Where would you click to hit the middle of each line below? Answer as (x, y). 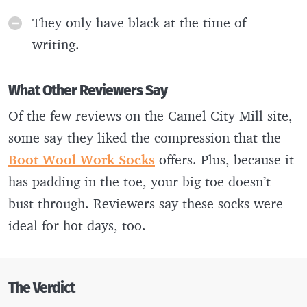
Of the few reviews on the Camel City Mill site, (150, 115)
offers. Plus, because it (224, 159)
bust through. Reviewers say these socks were (146, 203)
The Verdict (41, 288)
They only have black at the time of (139, 22)
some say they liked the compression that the (145, 137)
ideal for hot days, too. (77, 225)
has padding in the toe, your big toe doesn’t (139, 181)
